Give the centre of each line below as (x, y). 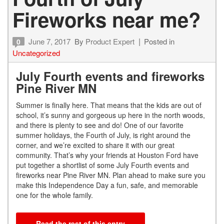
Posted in (159, 41)
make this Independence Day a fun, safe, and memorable (107, 185)
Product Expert (110, 41)
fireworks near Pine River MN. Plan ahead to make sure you (111, 175)
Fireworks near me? (106, 19)
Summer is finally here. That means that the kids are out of (109, 105)
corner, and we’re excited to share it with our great (95, 145)
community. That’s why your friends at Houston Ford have (107, 155)
